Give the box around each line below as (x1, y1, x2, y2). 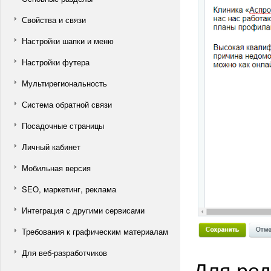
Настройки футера (22, 56, 90, 68)
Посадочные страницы (22, 120, 104, 131)
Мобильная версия (22, 162, 91, 174)
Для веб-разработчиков (22, 247, 107, 258)
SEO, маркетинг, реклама (22, 183, 116, 195)
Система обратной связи (22, 99, 112, 110)
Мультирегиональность (22, 77, 107, 89)
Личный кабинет (22, 141, 80, 152)
